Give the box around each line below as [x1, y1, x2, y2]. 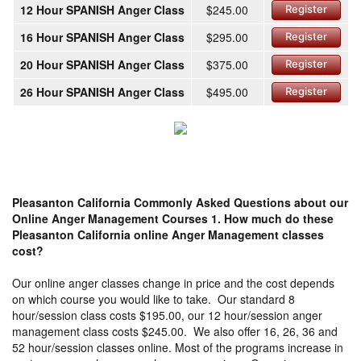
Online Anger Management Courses [12, 210, 208, 226]
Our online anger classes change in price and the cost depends [12, 274, 334, 291]
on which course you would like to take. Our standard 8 [12, 290, 295, 307]
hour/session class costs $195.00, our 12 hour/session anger [12, 306, 322, 323]
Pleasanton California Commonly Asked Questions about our [12, 193, 348, 210]
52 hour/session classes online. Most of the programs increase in [12, 338, 343, 355]
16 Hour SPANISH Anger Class [19, 29, 185, 46]
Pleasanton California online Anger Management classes [12, 226, 324, 243]
